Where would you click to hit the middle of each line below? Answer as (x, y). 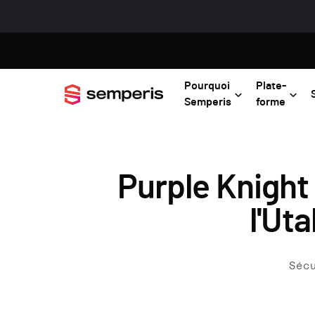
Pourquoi (207, 86)
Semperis (208, 102)
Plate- (271, 86)
